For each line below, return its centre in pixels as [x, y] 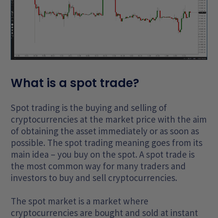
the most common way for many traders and [99, 166]
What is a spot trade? [75, 83]
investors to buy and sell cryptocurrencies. [95, 178]
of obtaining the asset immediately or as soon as [105, 131]
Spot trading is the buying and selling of [89, 108]
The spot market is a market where [80, 201]
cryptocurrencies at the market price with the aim [109, 119]
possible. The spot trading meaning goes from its [107, 143]
